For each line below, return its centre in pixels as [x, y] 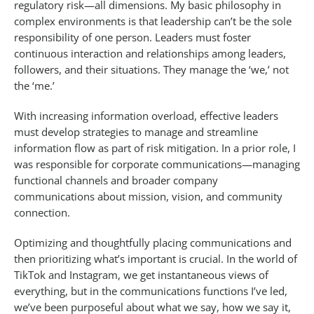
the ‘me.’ [34, 86]
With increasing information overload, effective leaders [146, 116]
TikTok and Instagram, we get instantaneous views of [141, 275]
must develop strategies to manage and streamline [136, 132]
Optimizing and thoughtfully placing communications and [153, 243]
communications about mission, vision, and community [148, 197]
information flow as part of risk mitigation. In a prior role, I [155, 148]
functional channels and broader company [116, 180]
